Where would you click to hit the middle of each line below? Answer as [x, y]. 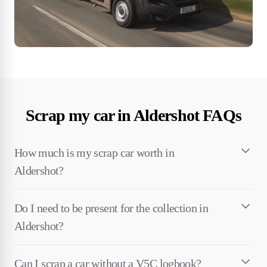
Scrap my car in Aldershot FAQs [133, 115]
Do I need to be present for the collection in [111, 208]
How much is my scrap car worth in [94, 152]
